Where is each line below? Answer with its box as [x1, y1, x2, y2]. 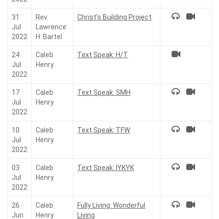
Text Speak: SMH [77, 88, 131, 96]
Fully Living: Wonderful [77, 201, 145, 209]
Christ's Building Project [77, 13, 152, 21]
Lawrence [36, 23, 66, 31]
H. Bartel [36, 33, 62, 41]
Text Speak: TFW [77, 126, 130, 134]
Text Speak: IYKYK [77, 164, 134, 172]
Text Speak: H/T [77, 51, 128, 59]
